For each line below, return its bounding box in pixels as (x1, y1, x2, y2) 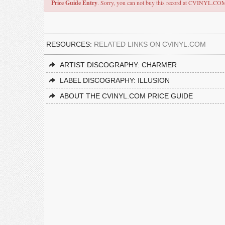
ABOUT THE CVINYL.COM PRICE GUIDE (60, 92, 193, 100)
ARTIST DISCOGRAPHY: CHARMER (60, 61, 177, 69)
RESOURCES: (46, 40, 94, 48)
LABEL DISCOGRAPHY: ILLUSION (60, 76, 170, 84)
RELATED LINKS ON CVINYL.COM (94, 40, 206, 48)
